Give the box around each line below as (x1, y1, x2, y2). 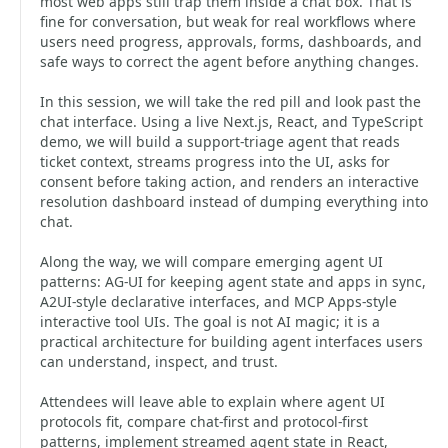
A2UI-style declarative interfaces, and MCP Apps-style (40, 292, 397, 311)
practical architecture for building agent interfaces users (40, 332, 423, 351)
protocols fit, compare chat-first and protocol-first (40, 412, 368, 431)
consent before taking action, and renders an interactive (40, 172, 419, 191)
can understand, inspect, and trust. (40, 352, 278, 371)
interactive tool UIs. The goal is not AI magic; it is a (40, 312, 380, 331)
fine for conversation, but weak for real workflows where (40, 12, 416, 31)
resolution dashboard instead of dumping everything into (40, 192, 428, 211)
